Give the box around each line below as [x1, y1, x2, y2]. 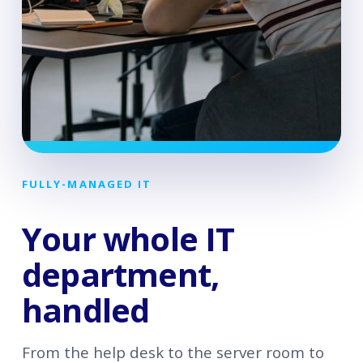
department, [21, 252, 220, 297]
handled [21, 288, 150, 333]
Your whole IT [21, 216, 235, 262]
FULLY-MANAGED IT [21, 176, 152, 191]
